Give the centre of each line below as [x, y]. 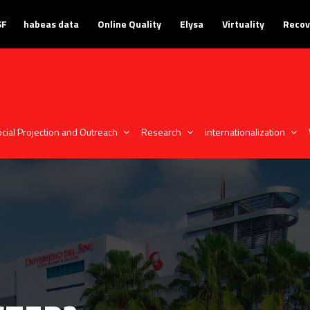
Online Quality [129, 24]
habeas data [51, 24]
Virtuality [243, 24]
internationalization [245, 132]
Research [161, 132]
